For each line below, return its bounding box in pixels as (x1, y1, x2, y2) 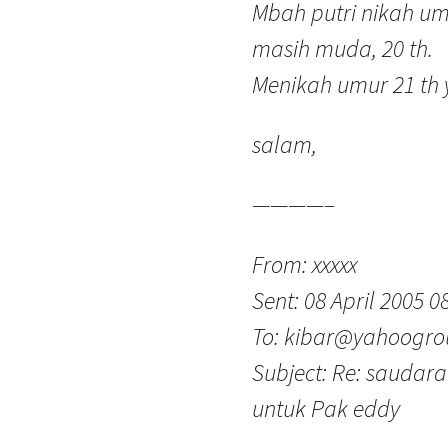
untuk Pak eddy (252, 393, 400, 424)
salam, (252, 129, 317, 160)
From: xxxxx (252, 249, 357, 280)
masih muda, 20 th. (252, 33, 433, 64)
